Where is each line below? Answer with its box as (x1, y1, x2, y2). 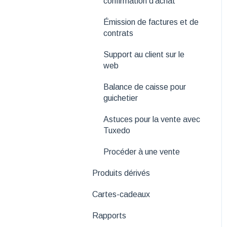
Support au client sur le (103, 50, 184, 59)
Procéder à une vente (103, 147, 180, 156)
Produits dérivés (92, 168, 150, 177)
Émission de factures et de (103, 17, 199, 26)
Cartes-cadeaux (92, 190, 150, 199)
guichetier (103, 93, 138, 102)
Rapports (92, 211, 126, 220)
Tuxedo (103, 126, 130, 135)
